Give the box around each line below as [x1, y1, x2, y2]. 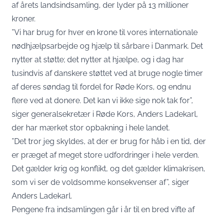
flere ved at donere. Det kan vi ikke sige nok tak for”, [12, 96, 193, 105]
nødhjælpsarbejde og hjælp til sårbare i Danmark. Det [12, 41, 203, 51]
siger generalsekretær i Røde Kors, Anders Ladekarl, [12, 109, 198, 119]
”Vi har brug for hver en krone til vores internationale [12, 28, 198, 37]
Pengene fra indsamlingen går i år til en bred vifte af [12, 205, 195, 214]
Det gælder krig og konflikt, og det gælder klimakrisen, [12, 164, 205, 173]
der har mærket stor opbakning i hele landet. [12, 123, 170, 132]
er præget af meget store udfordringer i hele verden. [12, 150, 199, 160]
